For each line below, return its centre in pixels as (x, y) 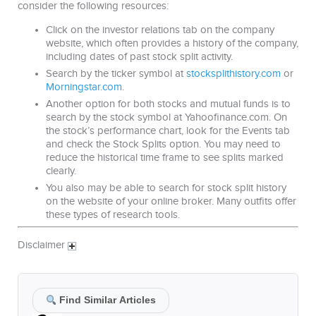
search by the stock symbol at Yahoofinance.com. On (166, 117)
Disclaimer (43, 245)
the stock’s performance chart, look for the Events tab (168, 130)
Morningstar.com (84, 87)
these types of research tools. (113, 214)
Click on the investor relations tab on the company (160, 30)
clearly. (61, 171)
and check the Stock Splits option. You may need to (163, 144)
